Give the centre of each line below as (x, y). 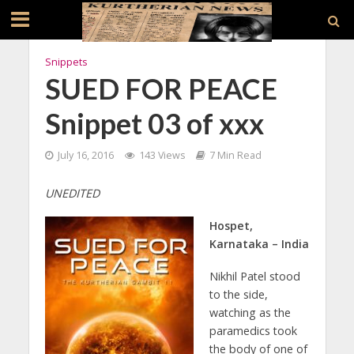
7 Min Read (235, 155)
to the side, (238, 294)
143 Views (162, 155)
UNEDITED (72, 193)
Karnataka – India (259, 243)
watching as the (250, 312)
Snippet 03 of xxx (154, 124)
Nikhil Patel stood (254, 276)
